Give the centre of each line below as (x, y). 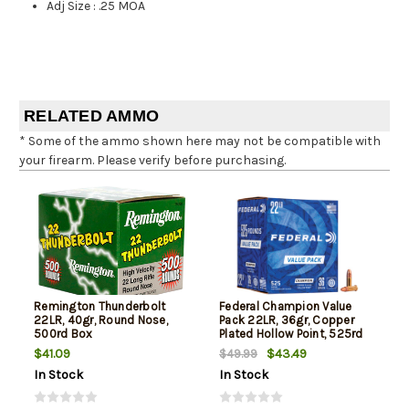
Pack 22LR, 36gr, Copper (287, 320)
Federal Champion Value (286, 306)
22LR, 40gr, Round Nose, (101, 320)
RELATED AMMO (91, 115)
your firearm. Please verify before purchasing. (152, 160)
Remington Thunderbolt (100, 306)
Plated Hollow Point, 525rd (291, 333)
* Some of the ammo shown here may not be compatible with (200, 141)
